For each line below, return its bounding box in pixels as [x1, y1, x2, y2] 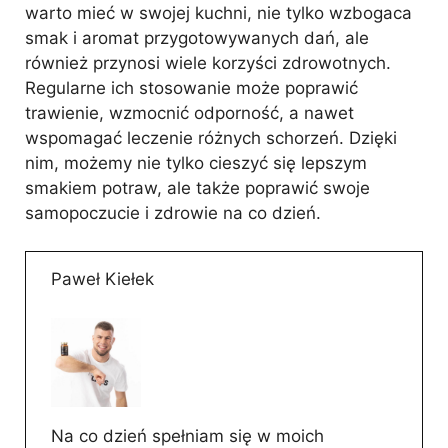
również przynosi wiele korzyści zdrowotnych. [25, 52, 391, 73]
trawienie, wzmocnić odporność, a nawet [25, 102, 354, 123]
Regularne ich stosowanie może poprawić [25, 77, 358, 98]
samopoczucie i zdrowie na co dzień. [25, 202, 321, 223]
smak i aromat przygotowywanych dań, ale [25, 27, 369, 48]
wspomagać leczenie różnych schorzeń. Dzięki [25, 127, 397, 148]
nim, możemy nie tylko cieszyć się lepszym [25, 152, 367, 173]
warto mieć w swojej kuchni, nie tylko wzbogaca [25, 2, 412, 23]
